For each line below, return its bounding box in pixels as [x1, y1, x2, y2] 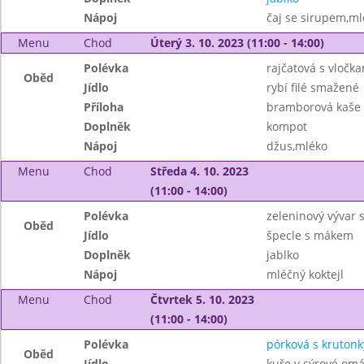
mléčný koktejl [266, 266, 344, 282]
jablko [266, 247, 299, 262]
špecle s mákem [266, 227, 353, 243]
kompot [266, 119, 307, 134]
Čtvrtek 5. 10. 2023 [149, 292, 254, 307]
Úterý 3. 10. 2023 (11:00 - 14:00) [149, 35, 324, 50]
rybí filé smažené [266, 80, 359, 95]
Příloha [84, 99, 124, 115]
